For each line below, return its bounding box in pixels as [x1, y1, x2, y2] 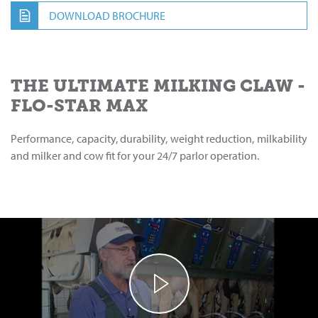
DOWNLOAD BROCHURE [49, 9, 165, 23]
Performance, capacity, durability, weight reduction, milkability [11, 131, 307, 146]
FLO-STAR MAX [11, 95, 148, 116]
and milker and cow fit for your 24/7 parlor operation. [11, 148, 259, 163]
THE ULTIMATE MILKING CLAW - [11, 75, 305, 97]
